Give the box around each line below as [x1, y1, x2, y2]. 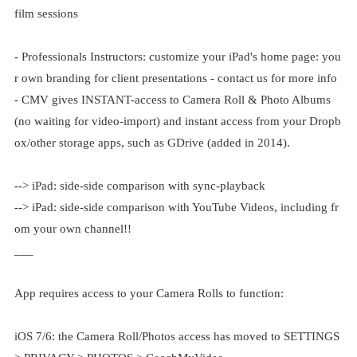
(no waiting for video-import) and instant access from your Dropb [14, 115, 341, 127]
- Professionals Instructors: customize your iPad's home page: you [14, 50, 341, 63]
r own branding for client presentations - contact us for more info [14, 72, 337, 84]
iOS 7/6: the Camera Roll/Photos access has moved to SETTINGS [14, 330, 339, 343]
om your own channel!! [14, 222, 131, 235]
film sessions [14, 7, 78, 20]
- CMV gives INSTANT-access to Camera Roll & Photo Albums [14, 93, 331, 106]
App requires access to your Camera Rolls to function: [14, 287, 284, 300]
